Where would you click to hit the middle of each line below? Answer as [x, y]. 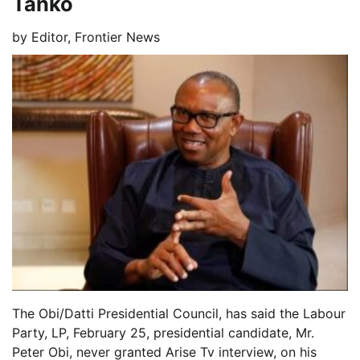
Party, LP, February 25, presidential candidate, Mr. [163, 332]
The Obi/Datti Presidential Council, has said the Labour [179, 313]
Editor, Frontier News [96, 37]
